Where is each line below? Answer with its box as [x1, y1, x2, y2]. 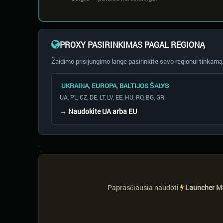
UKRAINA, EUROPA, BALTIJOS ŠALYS [60, 81, 169, 90]
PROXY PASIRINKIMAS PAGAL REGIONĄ [60, 39, 206, 50]
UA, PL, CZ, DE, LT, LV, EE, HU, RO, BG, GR [60, 93, 164, 101]
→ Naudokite [60, 107, 102, 116]
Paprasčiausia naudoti [108, 183, 180, 192]
